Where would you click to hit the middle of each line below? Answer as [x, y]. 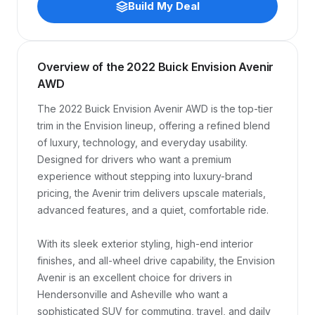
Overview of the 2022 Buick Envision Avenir [156, 67]
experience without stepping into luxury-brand [145, 176]
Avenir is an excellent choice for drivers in [135, 277]
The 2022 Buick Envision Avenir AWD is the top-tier [155, 109]
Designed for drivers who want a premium [134, 159]
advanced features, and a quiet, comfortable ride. [153, 210]
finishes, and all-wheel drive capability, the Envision [156, 261]
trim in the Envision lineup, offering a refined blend [154, 126]
